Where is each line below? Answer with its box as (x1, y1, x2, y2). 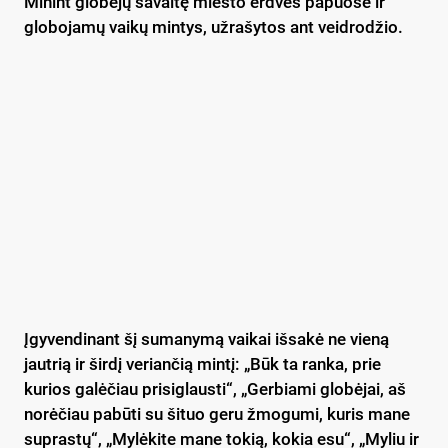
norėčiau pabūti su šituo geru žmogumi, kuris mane (24, 403, 410, 424)
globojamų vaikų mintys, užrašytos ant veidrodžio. (24, 16, 403, 37)
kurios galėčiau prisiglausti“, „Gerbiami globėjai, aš (24, 378, 406, 399)
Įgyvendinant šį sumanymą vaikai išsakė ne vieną (24, 328, 389, 349)
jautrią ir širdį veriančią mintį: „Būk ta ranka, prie (24, 353, 381, 374)
